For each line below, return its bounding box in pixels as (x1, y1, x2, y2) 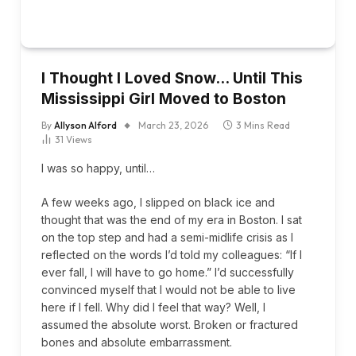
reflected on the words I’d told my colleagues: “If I (41, 247, 302, 261)
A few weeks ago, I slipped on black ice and (41, 195, 275, 209)
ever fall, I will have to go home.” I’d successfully (41, 265, 294, 279)
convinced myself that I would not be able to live (41, 282, 296, 296)
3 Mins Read (236, 118, 290, 131)
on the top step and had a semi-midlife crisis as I (41, 230, 293, 244)
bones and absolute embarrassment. (41, 335, 235, 349)
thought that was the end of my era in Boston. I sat (41, 212, 302, 226)
